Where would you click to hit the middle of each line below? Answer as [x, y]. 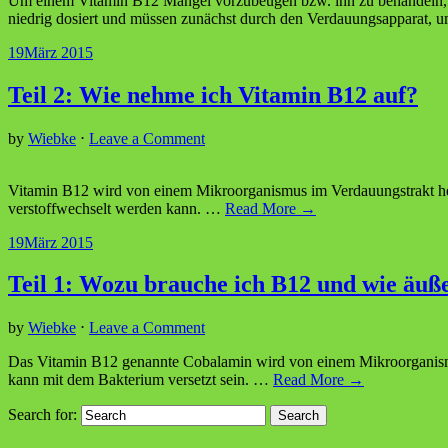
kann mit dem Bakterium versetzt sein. [130, 380]
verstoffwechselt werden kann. [106, 208]
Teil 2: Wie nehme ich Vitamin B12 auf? [213, 94]
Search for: [42, 415]
